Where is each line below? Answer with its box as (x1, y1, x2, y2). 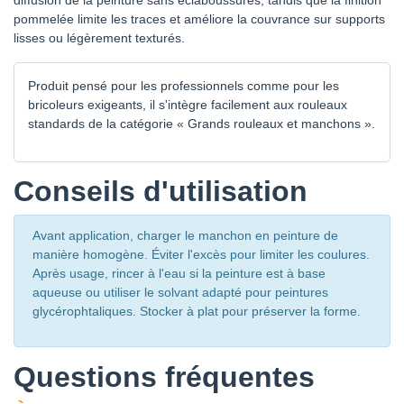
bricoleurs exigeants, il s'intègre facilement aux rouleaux (28, 97, 347, 113)
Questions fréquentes (14, 361, 315, 394)
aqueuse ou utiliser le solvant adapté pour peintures (32, 285, 328, 300)
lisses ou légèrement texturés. (14, 31, 185, 46)
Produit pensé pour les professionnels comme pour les (28, 78, 339, 94)
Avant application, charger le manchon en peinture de (32, 228, 338, 243)
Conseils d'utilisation (14, 175, 308, 208)
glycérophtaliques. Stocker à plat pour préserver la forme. (32, 304, 361, 319)
